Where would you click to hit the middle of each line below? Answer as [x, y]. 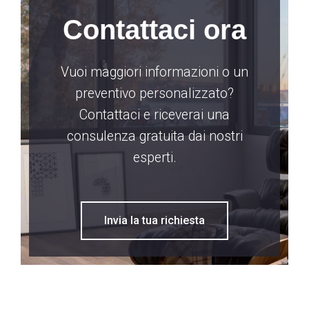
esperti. [154, 157]
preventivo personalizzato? [154, 93]
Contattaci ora [154, 29]
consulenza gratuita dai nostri [154, 136]
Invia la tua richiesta [154, 220]
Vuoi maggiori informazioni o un [154, 72]
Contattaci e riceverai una [154, 114]
